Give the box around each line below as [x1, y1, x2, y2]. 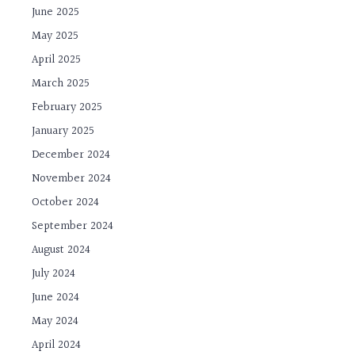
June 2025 [32, 3, 80, 22]
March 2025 [32, 74, 90, 94]
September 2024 [32, 217, 114, 236]
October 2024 [32, 193, 100, 212]
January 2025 [32, 122, 95, 141]
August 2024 [32, 241, 91, 260]
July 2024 [32, 265, 76, 284]
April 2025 [32, 51, 82, 70]
